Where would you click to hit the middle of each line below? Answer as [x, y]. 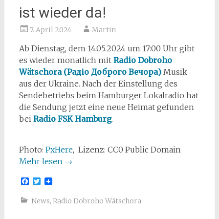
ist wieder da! [62, 12]
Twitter [54, 181]
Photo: [32, 150]
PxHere [59, 150]
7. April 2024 [50, 30]
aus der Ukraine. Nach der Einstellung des [98, 84]
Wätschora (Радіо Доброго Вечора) [90, 72]
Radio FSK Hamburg [72, 119]
